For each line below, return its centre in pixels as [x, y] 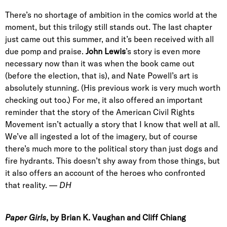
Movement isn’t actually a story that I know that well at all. [112, 124]
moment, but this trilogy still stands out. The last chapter [109, 27]
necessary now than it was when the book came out [100, 63]
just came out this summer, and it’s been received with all [109, 39]
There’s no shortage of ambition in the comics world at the [111, 15]
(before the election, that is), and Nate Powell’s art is [102, 75]
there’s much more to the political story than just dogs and [111, 148]
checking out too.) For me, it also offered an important [104, 100]
